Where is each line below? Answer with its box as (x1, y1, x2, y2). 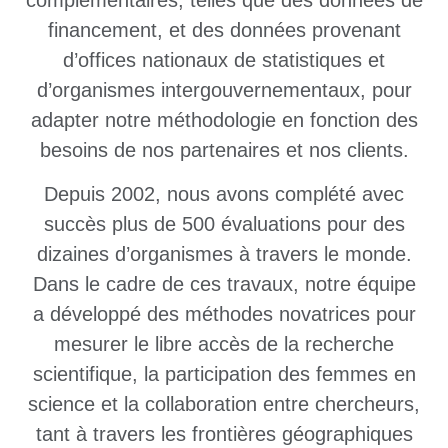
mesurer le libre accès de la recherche (54, 333, 394, 356)
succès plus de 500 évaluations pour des (43, 213, 405, 236)
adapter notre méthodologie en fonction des (30, 108, 418, 131)
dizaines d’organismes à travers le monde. (36, 243, 412, 266)
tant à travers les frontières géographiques (35, 423, 413, 446)
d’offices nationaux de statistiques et (63, 48, 385, 71)
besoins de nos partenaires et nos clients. (39, 138, 409, 161)
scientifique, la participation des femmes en (32, 363, 416, 386)
